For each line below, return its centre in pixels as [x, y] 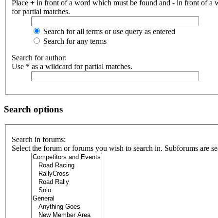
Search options [33, 109]
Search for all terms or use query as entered [108, 32]
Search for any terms [74, 41]
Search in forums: [39, 140]
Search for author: [39, 58]
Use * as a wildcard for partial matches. [72, 67]
